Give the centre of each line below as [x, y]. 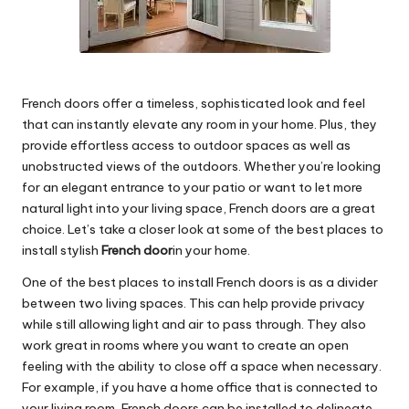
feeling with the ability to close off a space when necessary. [202, 367]
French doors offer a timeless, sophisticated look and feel [194, 104]
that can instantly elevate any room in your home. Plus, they [199, 125]
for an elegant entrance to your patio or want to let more [192, 188]
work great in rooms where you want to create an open [185, 346]
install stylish [62, 251]
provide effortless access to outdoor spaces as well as [186, 146]
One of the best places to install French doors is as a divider [200, 283]
